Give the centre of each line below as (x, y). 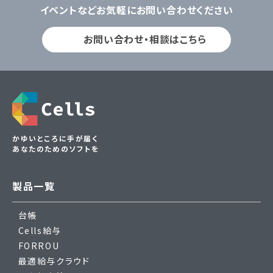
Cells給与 (40, 231)
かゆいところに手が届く (55, 138)
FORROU (39, 246)
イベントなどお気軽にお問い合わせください (136, 10)
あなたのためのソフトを (56, 149)
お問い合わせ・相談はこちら (145, 39)
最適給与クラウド (54, 261)
